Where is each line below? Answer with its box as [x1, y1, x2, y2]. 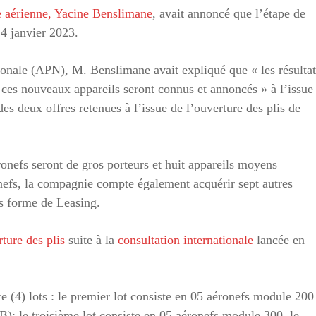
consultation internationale [118, 232, 253, 247]
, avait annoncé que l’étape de [152, 6, 305, 20]
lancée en [253, 232, 305, 247]
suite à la [65, 232, 118, 247]
